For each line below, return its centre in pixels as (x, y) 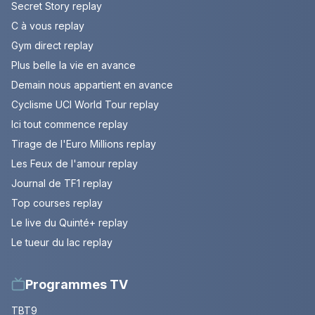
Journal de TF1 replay (62, 183)
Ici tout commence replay (70, 124)
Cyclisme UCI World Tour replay (85, 104)
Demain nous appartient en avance (92, 84)
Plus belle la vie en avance (73, 65)
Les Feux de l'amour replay (75, 163)
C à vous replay (48, 25)
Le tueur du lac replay (62, 242)
